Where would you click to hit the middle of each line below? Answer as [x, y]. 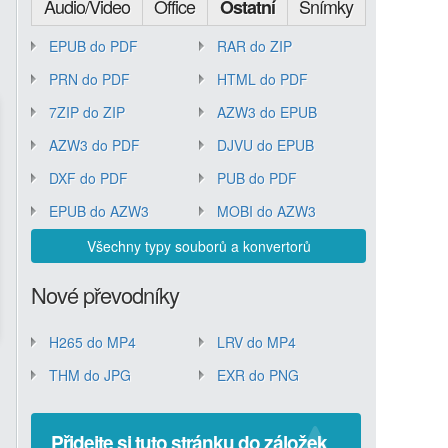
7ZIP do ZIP [87, 112]
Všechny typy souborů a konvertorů [198, 246]
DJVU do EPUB [265, 145]
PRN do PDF [89, 79]
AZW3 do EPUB [266, 112]
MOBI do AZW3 [266, 211]
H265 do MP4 [92, 342]
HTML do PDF [262, 79]
